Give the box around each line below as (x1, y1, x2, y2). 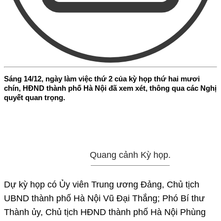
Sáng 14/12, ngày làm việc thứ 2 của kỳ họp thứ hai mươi (4, 74, 200, 83)
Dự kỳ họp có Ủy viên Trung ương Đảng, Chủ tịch (4, 179, 199, 189)
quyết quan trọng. (4, 93, 65, 102)
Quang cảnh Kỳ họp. (90, 149, 171, 160)
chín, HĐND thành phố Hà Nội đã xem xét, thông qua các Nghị (4, 83, 217, 92)
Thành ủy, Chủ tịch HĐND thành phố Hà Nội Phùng (4, 207, 206, 217)
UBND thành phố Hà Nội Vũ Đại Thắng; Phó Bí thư (4, 193, 205, 203)
